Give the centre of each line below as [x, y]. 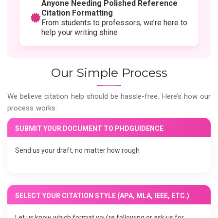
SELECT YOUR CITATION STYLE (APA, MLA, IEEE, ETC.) [102, 196]
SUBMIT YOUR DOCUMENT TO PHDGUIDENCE [89, 129]
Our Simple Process [109, 73]
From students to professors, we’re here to [114, 23]
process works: [32, 108]
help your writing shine [80, 33]
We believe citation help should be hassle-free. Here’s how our [109, 97]
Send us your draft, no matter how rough [77, 151]
